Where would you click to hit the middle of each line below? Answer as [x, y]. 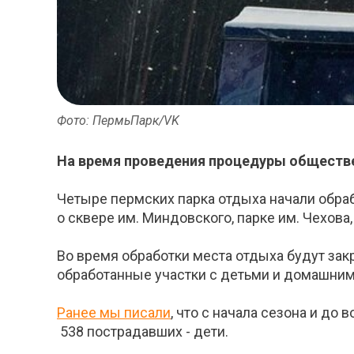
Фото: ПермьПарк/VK [118, 121]
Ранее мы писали [114, 313]
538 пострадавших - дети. [143, 332]
